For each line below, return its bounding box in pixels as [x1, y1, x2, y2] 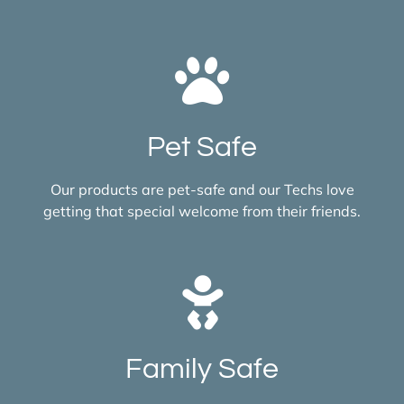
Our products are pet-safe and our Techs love [50, 179, 354, 198]
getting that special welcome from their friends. [43, 201, 361, 220]
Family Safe [125, 353, 279, 384]
